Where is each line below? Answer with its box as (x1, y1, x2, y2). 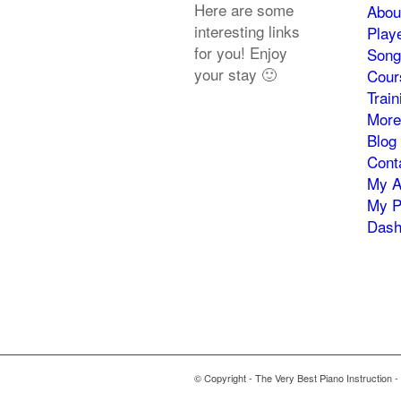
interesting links (194, 19, 300, 42)
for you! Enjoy (194, 40, 287, 64)
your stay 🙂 (194, 62, 277, 85)
